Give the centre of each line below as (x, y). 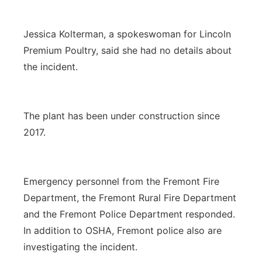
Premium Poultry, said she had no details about (127, 50)
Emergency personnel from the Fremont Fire (121, 181)
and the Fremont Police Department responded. (129, 214)
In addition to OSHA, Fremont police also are (123, 230)
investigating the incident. (80, 247)
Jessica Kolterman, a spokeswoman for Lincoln (127, 34)
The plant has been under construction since (122, 116)
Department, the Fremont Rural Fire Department (130, 198)
